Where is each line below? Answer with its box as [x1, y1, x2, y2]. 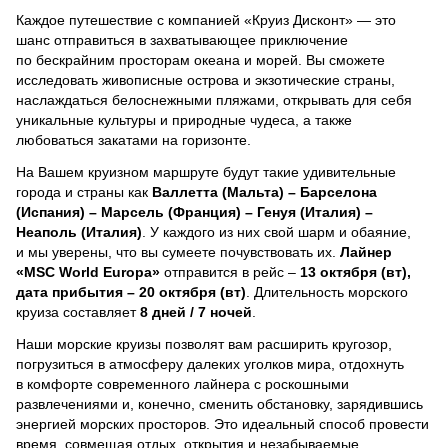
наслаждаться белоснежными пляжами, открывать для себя [16, 91, 412, 108]
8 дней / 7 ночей [140, 303, 252, 320]
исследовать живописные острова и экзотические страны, [16, 71, 395, 88]
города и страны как [16, 183, 152, 200]
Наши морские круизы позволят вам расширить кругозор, [16, 335, 392, 352]
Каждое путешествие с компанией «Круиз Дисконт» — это [16, 11, 396, 28]
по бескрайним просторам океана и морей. [16, 51, 306, 68]
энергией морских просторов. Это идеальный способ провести [16, 415, 429, 432]
